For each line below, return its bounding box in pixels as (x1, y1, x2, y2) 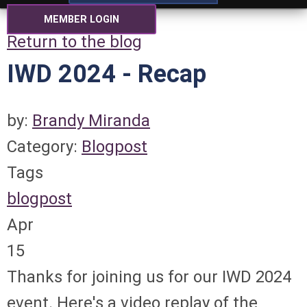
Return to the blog (7, 32, 142, 51)
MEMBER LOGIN (44, 14, 119, 25)
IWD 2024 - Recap (7, 60, 206, 88)
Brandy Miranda (32, 111, 150, 130)
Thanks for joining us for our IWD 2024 (7, 267, 291, 286)
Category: (7, 137, 82, 156)
